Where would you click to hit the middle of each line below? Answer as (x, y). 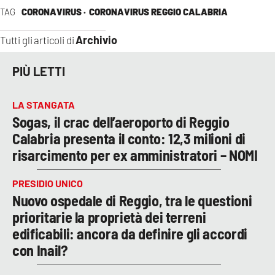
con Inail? (40, 250)
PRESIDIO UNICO (48, 183)
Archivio (97, 40)
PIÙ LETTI (39, 72)
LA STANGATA (44, 104)
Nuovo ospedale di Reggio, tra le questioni (132, 200)
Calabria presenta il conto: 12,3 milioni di (129, 138)
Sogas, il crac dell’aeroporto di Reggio (121, 122)
